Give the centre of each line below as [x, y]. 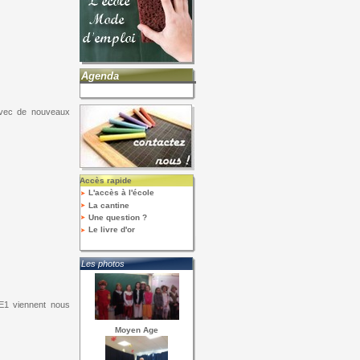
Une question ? [116, 217]
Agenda [100, 76]
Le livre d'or [110, 230]
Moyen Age [137, 329]
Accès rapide [105, 181]
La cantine [107, 205]
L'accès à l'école [120, 193]
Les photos [102, 263]
